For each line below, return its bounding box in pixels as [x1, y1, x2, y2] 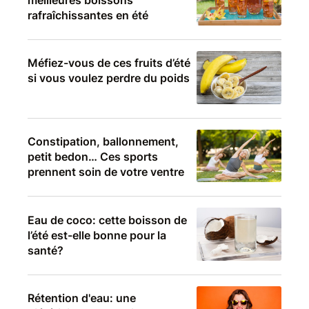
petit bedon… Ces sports [28, 150, 158, 164]
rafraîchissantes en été [28, 8, 148, 22]
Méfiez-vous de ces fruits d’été [28, 56, 190, 70]
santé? [28, 243, 63, 257]
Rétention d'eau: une [28, 291, 136, 306]
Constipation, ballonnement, [28, 134, 179, 149]
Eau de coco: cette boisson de [28, 212, 187, 227]
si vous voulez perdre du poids [28, 71, 190, 86]
